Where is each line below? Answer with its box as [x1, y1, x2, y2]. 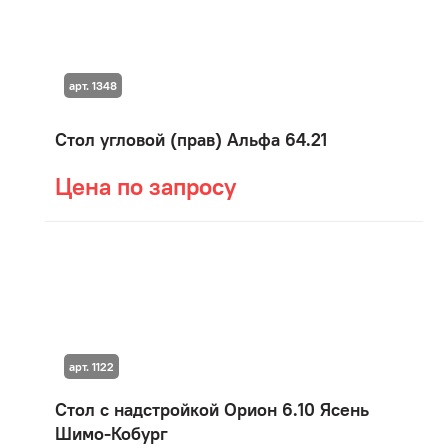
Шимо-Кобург [55, 422, 168, 445]
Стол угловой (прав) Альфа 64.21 [55, 128, 327, 151]
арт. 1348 [68, 78, 117, 94]
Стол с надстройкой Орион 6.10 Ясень [55, 398, 369, 421]
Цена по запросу [55, 171, 236, 201]
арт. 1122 [68, 358, 114, 374]
